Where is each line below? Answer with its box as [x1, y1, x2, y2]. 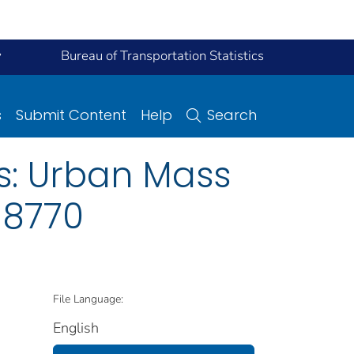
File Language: [53, 291, 123, 307]
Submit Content [16, 104, 126, 125]
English [53, 318, 99, 337]
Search [207, 104, 257, 125]
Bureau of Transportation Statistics [61, 47, 264, 65]
